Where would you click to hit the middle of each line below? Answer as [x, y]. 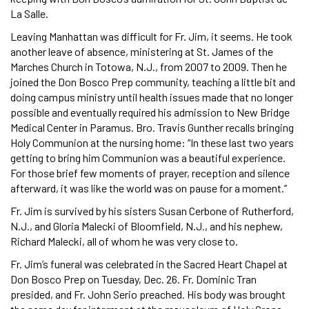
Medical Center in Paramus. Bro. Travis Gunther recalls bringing [152, 128]
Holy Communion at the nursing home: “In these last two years [152, 143]
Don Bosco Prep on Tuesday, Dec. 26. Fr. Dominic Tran [133, 279]
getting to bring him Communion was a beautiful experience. [148, 158]
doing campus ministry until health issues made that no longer [152, 97]
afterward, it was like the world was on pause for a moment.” [149, 188]
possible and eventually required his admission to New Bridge [150, 112]
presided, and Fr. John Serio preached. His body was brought [148, 295]
